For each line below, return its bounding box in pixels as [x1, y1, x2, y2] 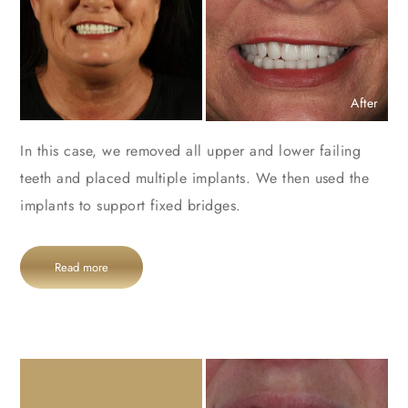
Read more [55, 258, 109, 276]
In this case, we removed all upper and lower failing [20, 139, 362, 161]
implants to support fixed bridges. [20, 194, 241, 216]
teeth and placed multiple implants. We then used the [20, 167, 370, 189]
